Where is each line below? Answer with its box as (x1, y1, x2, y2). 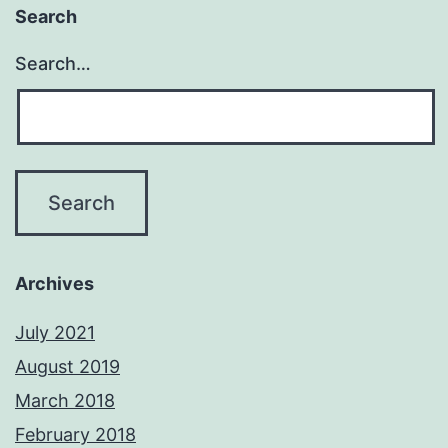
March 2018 (15, 390, 115, 412)
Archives (15, 273, 94, 295)
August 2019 (15, 356, 120, 378)
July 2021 (15, 322, 95, 344)
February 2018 (15, 424, 136, 446)
